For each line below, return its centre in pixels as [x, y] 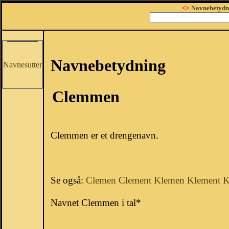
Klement [204, 180]
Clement [135, 180]
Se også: [68, 180]
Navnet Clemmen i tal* [96, 203]
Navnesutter [22, 65]
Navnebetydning [108, 65]
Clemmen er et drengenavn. [105, 135]
